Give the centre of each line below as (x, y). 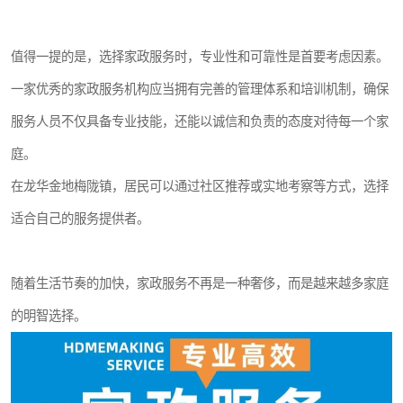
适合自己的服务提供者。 (80, 219)
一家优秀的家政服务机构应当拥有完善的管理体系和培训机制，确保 (200, 89)
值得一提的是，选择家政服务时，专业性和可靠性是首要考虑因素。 (200, 57)
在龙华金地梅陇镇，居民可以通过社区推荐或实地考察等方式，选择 (200, 186)
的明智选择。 (49, 316)
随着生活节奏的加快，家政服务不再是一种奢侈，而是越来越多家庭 (200, 283)
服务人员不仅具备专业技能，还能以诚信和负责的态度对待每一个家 (200, 121)
